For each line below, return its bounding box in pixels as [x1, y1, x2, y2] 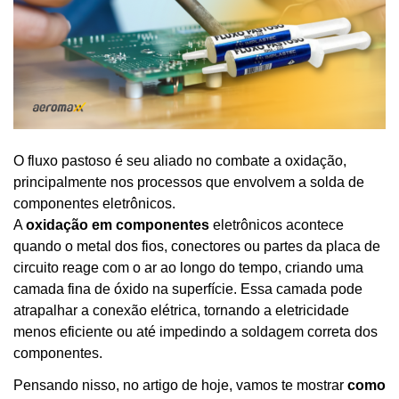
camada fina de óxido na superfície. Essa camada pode [13, 281, 362, 297]
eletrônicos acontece [209, 216, 344, 232]
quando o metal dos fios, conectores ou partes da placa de [13, 238, 380, 254]
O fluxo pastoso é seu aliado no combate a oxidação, [13, 152, 346, 168]
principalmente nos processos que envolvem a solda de [13, 174, 364, 190]
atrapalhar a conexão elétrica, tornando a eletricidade [13, 302, 349, 318]
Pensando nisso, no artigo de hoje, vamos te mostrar [13, 377, 347, 393]
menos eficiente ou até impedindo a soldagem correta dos [13, 323, 378, 339]
